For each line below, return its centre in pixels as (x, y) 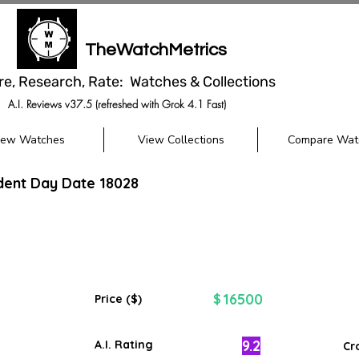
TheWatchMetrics (155, 50)
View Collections (181, 140)
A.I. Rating (124, 345)
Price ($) (118, 299)
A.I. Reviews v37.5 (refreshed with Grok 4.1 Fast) (117, 104)
